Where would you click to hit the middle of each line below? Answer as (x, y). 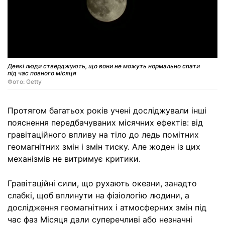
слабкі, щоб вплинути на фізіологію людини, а (98, 196)
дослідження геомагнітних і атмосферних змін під (107, 208)
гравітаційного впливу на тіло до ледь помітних (103, 135)
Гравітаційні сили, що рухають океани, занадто (102, 184)
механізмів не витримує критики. (74, 159)
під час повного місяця (42, 73)
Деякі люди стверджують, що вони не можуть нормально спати (104, 66)
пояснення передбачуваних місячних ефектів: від (105, 123)
